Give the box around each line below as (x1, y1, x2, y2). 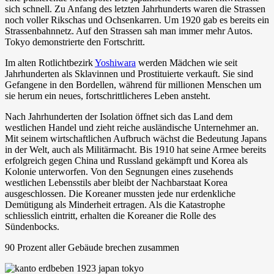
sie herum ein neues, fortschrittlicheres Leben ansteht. (5, 90, 210, 101)
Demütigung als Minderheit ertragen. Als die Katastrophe (5, 199, 225, 210)
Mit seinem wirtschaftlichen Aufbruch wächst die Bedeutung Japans (5, 133, 267, 144)
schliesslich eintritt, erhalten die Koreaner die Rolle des (5, 210, 216, 221)
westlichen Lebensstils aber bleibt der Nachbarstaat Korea (5, 177, 228, 188)
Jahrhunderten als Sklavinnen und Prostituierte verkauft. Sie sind (5, 68, 253, 79)
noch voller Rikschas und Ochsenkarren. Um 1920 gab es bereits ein (5, 14, 269, 25)
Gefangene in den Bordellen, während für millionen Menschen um (5, 79, 261, 90)
